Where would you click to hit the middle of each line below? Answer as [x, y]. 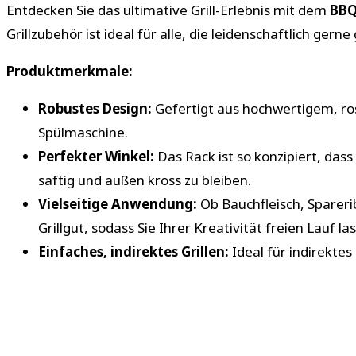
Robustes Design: [95, 108]
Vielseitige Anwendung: [118, 203]
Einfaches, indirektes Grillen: [133, 251]
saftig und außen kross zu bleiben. [145, 180]
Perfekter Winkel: [96, 156]
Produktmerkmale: [70, 71]
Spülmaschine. [83, 132]
